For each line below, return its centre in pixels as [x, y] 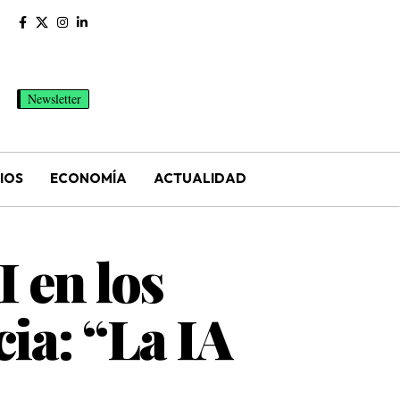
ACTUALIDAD [200, 178]
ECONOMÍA [88, 178]
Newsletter [55, 98]
